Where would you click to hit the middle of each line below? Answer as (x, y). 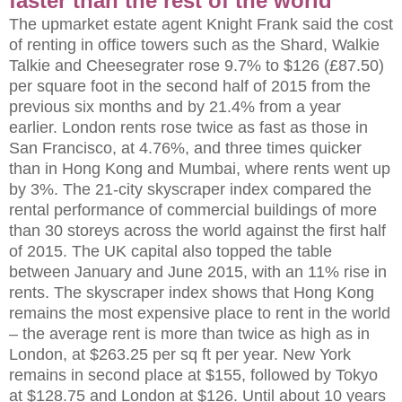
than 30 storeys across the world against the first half (197, 230)
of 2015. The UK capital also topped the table (170, 251)
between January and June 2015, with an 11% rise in (198, 271)
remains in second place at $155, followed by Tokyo (193, 375)
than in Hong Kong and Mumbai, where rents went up (200, 168)
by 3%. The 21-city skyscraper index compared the (190, 189)
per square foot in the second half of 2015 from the (190, 86)
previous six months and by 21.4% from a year (175, 106)
